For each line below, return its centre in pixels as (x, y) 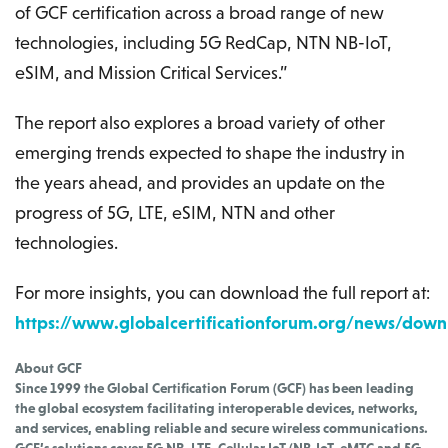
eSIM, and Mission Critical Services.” (151, 72)
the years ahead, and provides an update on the (200, 182)
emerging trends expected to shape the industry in (210, 152)
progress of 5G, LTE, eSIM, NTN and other (175, 212)
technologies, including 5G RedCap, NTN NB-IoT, (203, 42)
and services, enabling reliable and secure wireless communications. (221, 427)
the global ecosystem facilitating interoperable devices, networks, (216, 407)
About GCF (48, 367)
